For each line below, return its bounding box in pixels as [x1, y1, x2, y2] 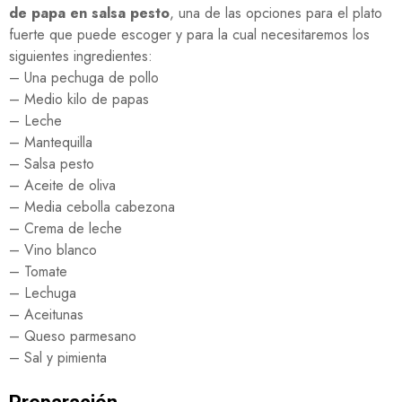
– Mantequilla [9, 132, 92, 153]
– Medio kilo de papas [9, 89, 149, 109]
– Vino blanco [9, 240, 97, 260]
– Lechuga [9, 283, 76, 303]
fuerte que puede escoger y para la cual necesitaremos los [9, 24, 370, 45]
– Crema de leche [9, 218, 122, 239]
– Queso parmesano [9, 326, 136, 346]
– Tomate [9, 261, 67, 282]
